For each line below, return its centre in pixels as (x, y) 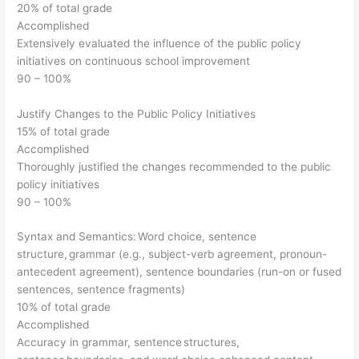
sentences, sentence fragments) (101, 290)
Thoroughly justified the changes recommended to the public (174, 166)
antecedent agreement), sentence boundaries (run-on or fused (179, 272)
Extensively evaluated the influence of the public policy (159, 43)
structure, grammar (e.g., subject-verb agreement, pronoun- (172, 254)
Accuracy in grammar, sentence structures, (129, 343)
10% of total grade (64, 307)
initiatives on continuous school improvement (134, 61)
